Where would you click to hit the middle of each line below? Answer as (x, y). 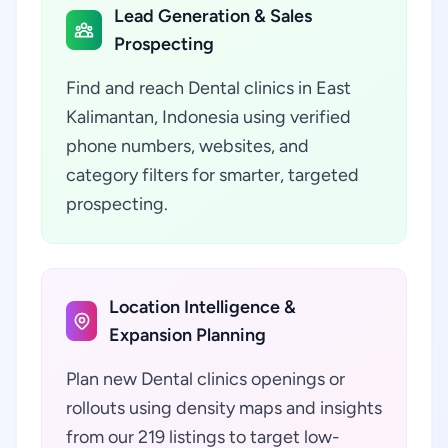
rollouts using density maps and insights (224, 408)
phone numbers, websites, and (187, 146)
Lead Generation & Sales (212, 16)
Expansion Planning (188, 335)
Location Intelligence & (203, 307)
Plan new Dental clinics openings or (205, 379)
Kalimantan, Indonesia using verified (208, 117)
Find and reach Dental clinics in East (208, 88)
